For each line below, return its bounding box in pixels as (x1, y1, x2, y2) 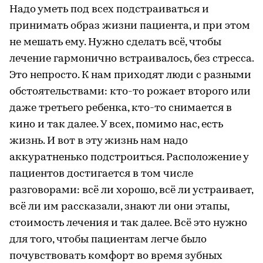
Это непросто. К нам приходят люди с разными (9, 69, 251, 81)
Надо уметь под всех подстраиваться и (9, 4, 209, 15)
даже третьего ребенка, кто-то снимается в (9, 102, 232, 114)
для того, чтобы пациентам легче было (9, 234, 207, 245)
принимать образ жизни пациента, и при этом (9, 20, 250, 32)
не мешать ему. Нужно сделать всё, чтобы (9, 36, 221, 48)
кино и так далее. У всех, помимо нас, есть (9, 119, 223, 130)
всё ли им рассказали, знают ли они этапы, (9, 201, 229, 213)
